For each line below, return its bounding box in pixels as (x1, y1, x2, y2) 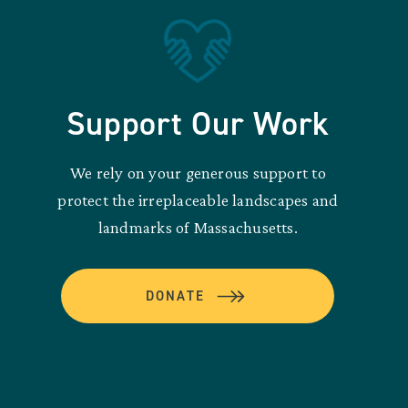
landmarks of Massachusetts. (97, 218, 298, 238)
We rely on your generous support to (69, 163, 326, 183)
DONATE (145, 287, 206, 306)
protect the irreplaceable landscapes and (57, 190, 339, 210)
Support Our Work (66, 102, 331, 147)
